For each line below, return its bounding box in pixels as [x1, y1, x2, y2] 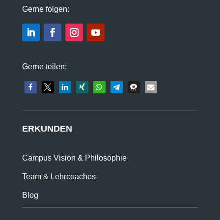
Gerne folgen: [22, 5, 69, 13]
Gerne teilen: [22, 62, 67, 71]
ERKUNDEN [22, 124, 72, 134]
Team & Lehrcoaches [22, 172, 96, 181]
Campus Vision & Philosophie [22, 154, 127, 162]
